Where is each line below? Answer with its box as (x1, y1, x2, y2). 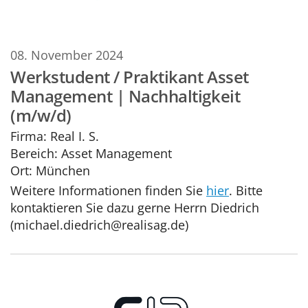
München (36, 162, 90, 179)
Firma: (10, 127, 47, 145)
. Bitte (229, 181, 263, 199)
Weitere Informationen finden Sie (10, 181, 206, 199)
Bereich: (10, 144, 58, 162)
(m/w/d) (10, 103, 71, 126)
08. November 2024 (10, 45, 123, 63)
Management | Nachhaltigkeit (10, 84, 241, 107)
